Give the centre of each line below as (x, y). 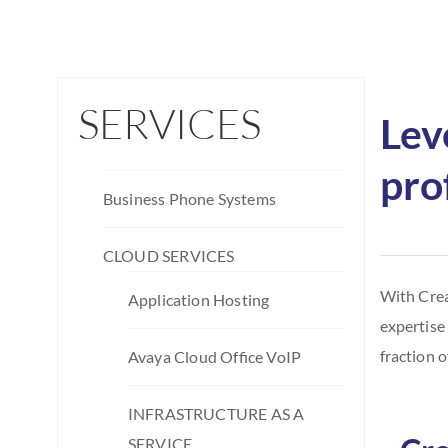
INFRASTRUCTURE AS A (216, 413)
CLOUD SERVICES (169, 255)
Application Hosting (199, 299)
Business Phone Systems (189, 198)
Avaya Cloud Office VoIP (214, 356)
